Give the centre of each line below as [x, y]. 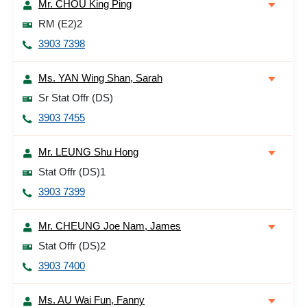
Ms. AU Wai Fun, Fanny [91, 300]
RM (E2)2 [60, 24]
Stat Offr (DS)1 [72, 172]
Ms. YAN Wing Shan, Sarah [100, 78]
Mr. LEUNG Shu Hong [88, 152]
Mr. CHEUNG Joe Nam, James [110, 226]
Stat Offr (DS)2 [72, 246]
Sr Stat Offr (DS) [76, 98]
